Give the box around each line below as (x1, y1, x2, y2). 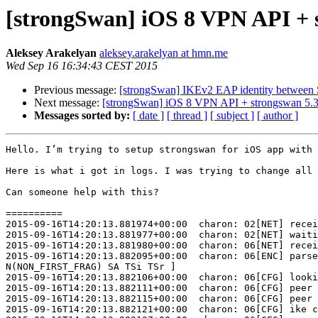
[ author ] (257, 109, 298, 122)
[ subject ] (210, 109, 254, 122)
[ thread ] (167, 109, 207, 122)
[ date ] (133, 109, 164, 122)
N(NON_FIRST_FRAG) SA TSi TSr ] (6, 261, 176, 273)
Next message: (34, 97, 102, 109)
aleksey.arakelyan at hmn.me (99, 47, 228, 60)
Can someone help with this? (6, 187, 159, 198)
